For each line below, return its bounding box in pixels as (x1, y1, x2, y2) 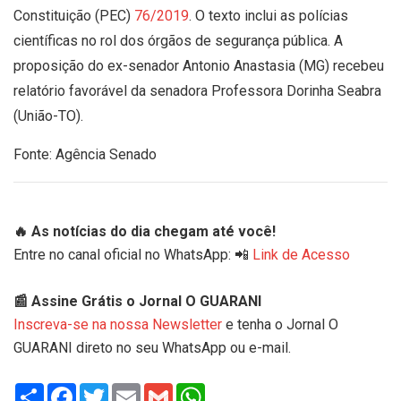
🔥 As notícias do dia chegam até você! (13, 222, 276, 240)
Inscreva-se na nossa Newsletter (13, 315, 222, 333)
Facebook (76, 380, 138, 398)
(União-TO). (13, 107, 83, 124)
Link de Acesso (252, 245, 350, 263)
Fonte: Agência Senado (13, 145, 157, 163)
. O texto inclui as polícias (189, 6, 348, 24)
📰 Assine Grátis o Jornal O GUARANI (13, 292, 261, 310)
